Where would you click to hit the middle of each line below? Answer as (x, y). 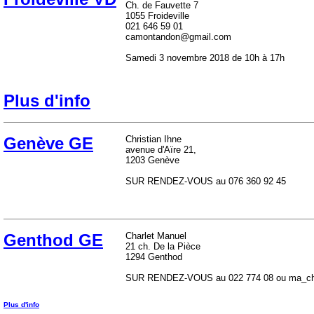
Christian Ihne (153, 139)
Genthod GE (53, 240)
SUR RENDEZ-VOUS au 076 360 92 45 (206, 181)
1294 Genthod (154, 257)
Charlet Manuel (156, 236)
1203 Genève (152, 160)
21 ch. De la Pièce (163, 246)
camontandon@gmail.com (178, 37)
